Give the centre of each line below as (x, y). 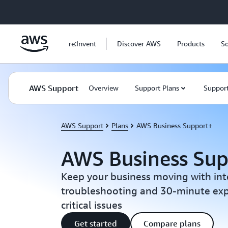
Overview (104, 88)
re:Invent (82, 44)
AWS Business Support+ (174, 125)
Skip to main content (37, 10)
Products (191, 44)
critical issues (92, 205)
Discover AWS (139, 44)
